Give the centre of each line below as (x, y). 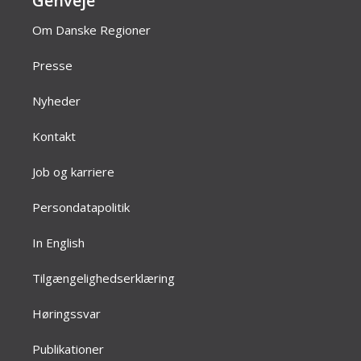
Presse (52, 65)
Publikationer (68, 349)
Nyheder (56, 101)
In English (58, 243)
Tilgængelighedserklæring (104, 278)
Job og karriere (73, 172)
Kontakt (54, 136)
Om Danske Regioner (91, 30)
